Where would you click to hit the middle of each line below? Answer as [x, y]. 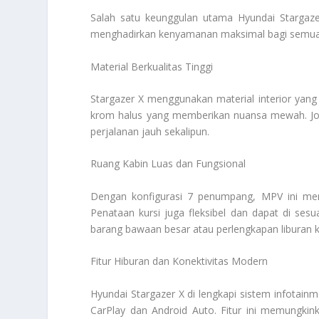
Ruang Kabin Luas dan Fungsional [168, 164]
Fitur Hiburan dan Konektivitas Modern [179, 261]
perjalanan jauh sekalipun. [150, 132]
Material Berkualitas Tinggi [152, 66]
